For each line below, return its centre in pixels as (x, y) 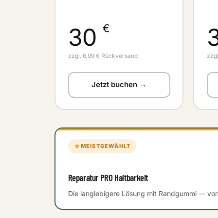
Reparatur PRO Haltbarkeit (108, 177)
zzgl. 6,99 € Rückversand (103, 55)
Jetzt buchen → (119, 84)
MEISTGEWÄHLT (106, 146)
